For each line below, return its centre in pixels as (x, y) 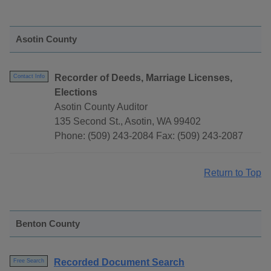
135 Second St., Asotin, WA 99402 (128, 122)
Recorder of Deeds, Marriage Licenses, (143, 78)
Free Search (29, 261)
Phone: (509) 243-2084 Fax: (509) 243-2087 (149, 136)
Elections (76, 93)
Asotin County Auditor (101, 107)
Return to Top (233, 173)
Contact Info (29, 77)
